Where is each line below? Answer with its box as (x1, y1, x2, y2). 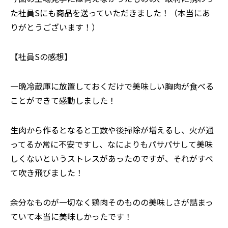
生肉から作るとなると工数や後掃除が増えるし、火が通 (10, 124, 214, 136)
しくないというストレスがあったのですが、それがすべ (10, 152, 213, 165)
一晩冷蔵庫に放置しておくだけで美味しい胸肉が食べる (10, 80, 214, 93)
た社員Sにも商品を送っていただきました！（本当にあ (10, 7, 210, 19)
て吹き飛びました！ (10, 166, 83, 179)
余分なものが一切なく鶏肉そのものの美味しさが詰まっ (10, 196, 213, 209)
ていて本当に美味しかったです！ (10, 210, 132, 223)
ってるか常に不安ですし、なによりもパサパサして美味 (10, 138, 213, 151)
